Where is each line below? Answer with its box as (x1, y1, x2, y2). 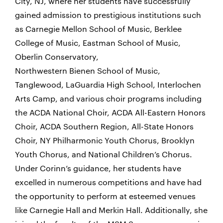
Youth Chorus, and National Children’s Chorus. (15, 149, 192, 159)
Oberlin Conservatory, (15, 52, 99, 62)
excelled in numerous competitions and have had (15, 177, 202, 187)
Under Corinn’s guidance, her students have (15, 163, 181, 173)
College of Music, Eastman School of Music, (15, 38, 181, 48)
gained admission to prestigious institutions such (15, 10, 201, 20)
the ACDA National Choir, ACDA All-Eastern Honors (15, 108, 206, 117)
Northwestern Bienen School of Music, (15, 66, 160, 76)
